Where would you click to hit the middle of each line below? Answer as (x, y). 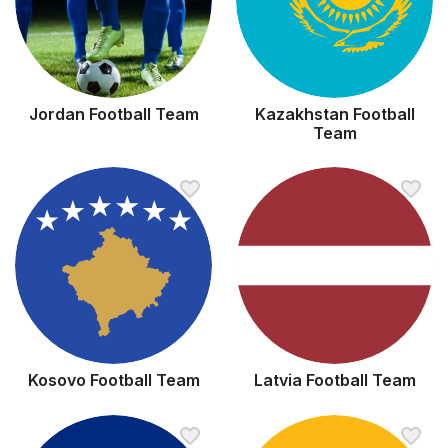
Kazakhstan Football (334, 114)
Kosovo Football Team (113, 380)
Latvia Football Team (334, 380)
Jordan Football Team (113, 114)
